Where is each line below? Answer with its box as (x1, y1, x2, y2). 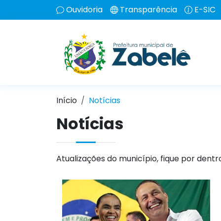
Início (56, 95, 77, 106)
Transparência (120, 4, 177, 15)
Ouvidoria (66, 4, 103, 15)
